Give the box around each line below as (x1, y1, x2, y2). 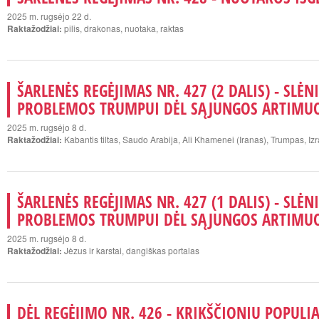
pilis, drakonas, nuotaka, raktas (62, 22, 184, 34)
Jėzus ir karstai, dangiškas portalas (64, 244, 199, 256)
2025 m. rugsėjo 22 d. (7, 10, 91, 22)
